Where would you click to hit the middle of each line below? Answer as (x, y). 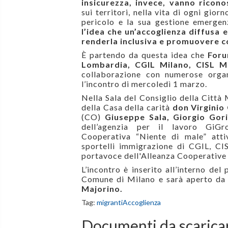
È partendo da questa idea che (145, 55)
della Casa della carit (124, 107)
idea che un (111, 32)
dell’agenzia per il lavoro (144, 127)
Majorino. (103, 189)
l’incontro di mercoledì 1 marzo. (144, 84)
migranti (110, 203)
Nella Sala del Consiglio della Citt (149, 98)
